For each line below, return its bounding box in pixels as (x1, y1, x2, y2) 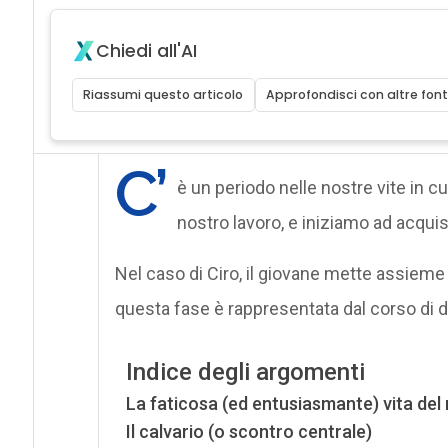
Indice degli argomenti (125, 358, 365, 386)
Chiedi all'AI (95, 38, 197, 63)
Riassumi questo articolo (83, 85, 244, 103)
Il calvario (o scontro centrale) (125, 420, 372, 442)
